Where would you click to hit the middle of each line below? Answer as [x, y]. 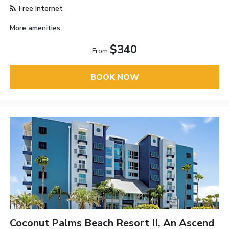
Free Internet [40, 8]
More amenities [35, 28]
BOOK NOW [114, 77]
